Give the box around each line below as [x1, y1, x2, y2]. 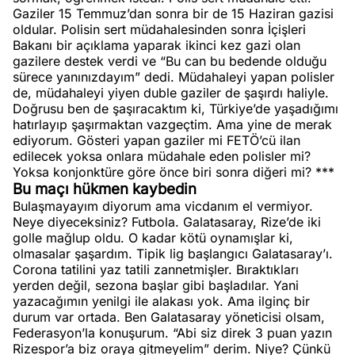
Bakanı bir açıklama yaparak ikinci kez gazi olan [13, 37, 300, 53]
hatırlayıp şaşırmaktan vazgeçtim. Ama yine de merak [13, 116, 332, 132]
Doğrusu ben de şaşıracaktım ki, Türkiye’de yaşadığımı [13, 101, 338, 116]
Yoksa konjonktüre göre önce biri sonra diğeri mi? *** [13, 164, 334, 180]
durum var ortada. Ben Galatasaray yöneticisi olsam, [13, 309, 325, 325]
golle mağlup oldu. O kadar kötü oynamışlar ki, [13, 230, 293, 246]
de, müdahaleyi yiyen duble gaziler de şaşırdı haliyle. [13, 85, 329, 101]
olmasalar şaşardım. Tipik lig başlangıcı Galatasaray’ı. [13, 246, 333, 261]
